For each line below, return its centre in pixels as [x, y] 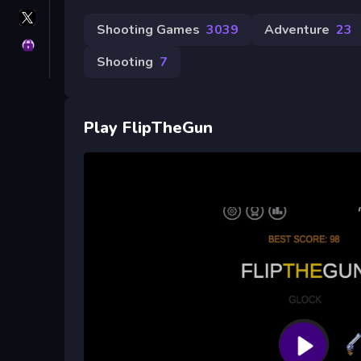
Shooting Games [148, 29]
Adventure [297, 29]
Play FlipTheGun [148, 127]
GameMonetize [95, 27]
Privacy [74, 45]
